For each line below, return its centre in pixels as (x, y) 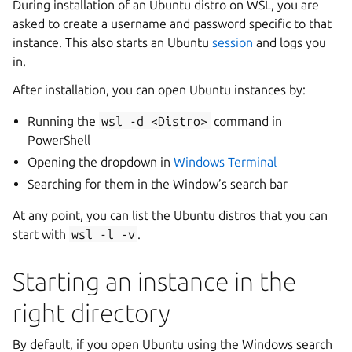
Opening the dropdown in (101, 161)
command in (246, 121)
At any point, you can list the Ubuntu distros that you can (170, 215)
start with (41, 234)
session (233, 42)
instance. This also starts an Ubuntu (112, 42)
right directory (92, 312)
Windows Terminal (225, 161)
